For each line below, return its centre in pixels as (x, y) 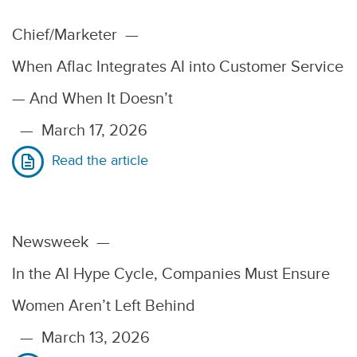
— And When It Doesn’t (92, 98)
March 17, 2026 (94, 130)
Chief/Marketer (65, 34)
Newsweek (50, 241)
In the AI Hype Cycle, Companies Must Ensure (171, 273)
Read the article (100, 161)
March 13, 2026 (96, 337)
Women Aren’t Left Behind (104, 305)
